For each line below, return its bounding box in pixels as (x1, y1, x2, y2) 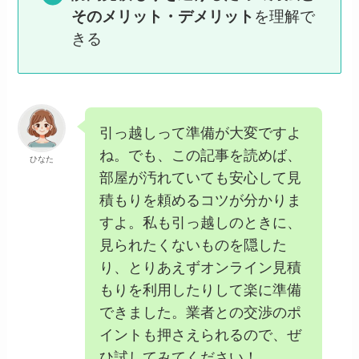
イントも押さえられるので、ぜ (99, 326, 302, 343)
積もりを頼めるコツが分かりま (99, 192, 302, 208)
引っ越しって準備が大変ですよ (99, 124, 302, 141)
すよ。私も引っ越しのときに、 (99, 214, 302, 231)
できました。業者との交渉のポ (99, 304, 302, 321)
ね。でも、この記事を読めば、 (99, 147, 302, 163)
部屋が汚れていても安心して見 (99, 169, 302, 186)
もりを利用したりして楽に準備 (99, 281, 302, 298)
